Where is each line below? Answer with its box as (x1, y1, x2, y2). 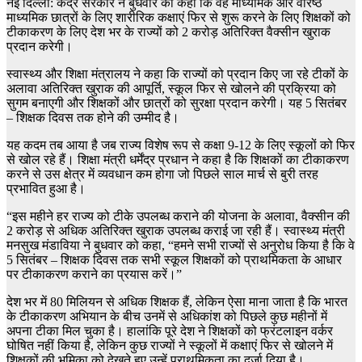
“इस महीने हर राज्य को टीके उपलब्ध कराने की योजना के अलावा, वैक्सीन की (6, 209, 350, 224)
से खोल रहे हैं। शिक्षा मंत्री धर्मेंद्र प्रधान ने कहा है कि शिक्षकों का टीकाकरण (6, 153, 349, 167)
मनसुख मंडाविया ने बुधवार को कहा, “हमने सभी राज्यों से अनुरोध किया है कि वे (6, 238, 355, 253)
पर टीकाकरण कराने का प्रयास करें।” (6, 267, 182, 282)
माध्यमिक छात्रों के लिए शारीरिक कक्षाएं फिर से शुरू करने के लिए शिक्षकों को (6, 11, 351, 25)
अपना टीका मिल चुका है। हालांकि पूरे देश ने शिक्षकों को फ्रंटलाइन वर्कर (6, 324, 333, 339)
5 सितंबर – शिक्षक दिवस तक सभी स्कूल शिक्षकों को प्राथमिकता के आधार (6, 253, 342, 267)
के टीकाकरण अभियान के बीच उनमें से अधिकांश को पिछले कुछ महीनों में (6, 309, 327, 324)
